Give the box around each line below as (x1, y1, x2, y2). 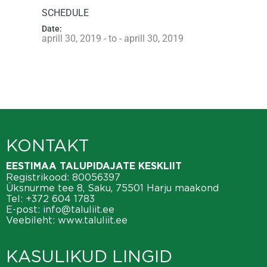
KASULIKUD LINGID (6, 247, 172, 265)
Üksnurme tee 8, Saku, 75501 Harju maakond (6, 182, 219, 193)
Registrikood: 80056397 (6, 171, 120, 182)
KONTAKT (6, 136, 89, 154)
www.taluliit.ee (58, 214, 128, 225)
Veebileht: (6, 214, 58, 225)
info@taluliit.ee (43, 203, 114, 215)
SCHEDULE (42, 7, 89, 18)
